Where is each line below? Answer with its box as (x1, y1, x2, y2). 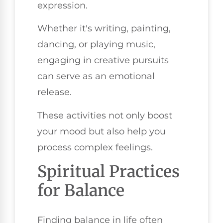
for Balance (37, 181, 124, 201)
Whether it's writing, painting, (37, 23, 171, 34)
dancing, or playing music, (37, 39, 155, 50)
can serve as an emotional (37, 71, 155, 82)
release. (37, 87, 72, 98)
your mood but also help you (37, 125, 166, 137)
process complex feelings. (37, 141, 153, 153)
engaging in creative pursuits (37, 55, 169, 66)
